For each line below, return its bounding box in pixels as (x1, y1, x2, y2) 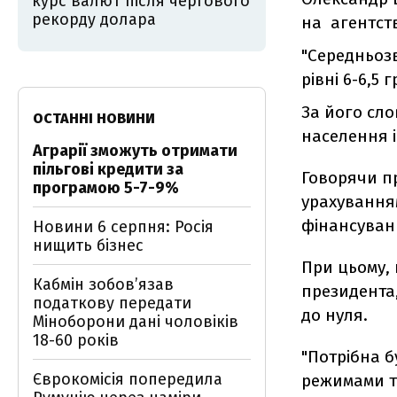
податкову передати (33, 293, 191, 313)
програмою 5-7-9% (33, 178, 179, 198)
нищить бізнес (33, 236, 144, 255)
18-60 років (33, 331, 119, 350)
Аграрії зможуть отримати (33, 141, 237, 160)
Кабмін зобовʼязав (33, 275, 174, 294)
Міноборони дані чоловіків (33, 312, 238, 331)
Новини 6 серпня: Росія (33, 217, 214, 237)
